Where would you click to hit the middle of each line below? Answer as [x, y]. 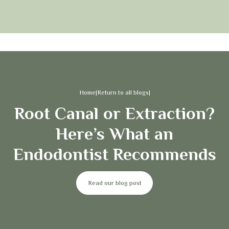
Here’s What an [114, 133]
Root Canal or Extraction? [114, 113]
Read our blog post [114, 183]
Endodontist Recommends [114, 154]
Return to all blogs [123, 92]
